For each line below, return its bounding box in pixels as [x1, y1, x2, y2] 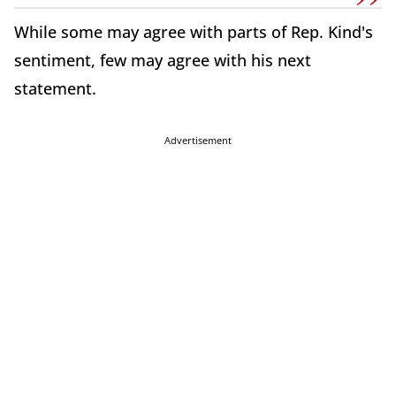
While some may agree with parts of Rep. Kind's [14, 21, 373, 43]
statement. [14, 78, 96, 100]
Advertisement [164, 133, 232, 148]
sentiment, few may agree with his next [14, 49, 311, 72]
